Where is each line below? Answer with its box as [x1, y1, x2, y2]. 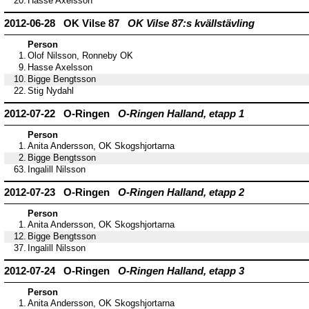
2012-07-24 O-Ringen [4, 265, 118, 277]
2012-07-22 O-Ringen [4, 108, 118, 120]
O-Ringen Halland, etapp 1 [118, 108, 244, 120]
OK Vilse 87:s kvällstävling [128, 17, 255, 30]
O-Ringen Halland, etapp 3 [118, 265, 244, 277]
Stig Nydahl [28, 86, 74, 97]
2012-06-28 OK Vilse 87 [4, 17, 128, 30]
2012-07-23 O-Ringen [4, 186, 118, 199]
